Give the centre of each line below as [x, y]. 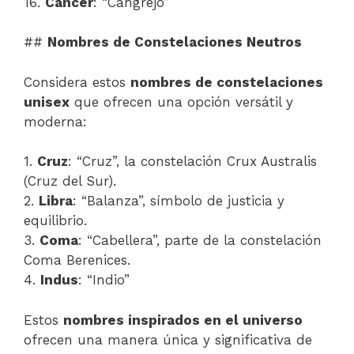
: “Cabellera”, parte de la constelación [200, 240]
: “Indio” [104, 280]
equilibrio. [55, 220]
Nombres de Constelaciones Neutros [175, 42]
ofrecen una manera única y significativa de [168, 339]
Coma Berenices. [77, 260]
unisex [47, 102]
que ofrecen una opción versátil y [181, 102]
